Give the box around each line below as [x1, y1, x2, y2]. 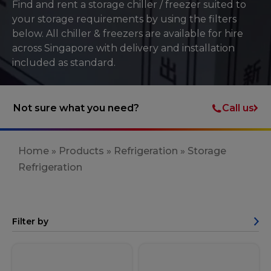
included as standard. [12, 57, 116, 68]
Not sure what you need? [13, 102, 140, 114]
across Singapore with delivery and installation [12, 42, 235, 54]
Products [59, 145, 104, 157]
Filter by [12, 216, 48, 227]
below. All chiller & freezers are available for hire [12, 28, 243, 39]
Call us [221, 102, 254, 114]
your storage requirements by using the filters [12, 13, 237, 25]
